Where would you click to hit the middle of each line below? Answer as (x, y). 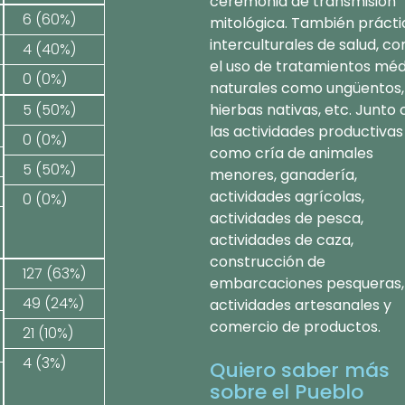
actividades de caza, (282, 240)
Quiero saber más (300, 370)
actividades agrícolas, (287, 197)
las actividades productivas (306, 132)
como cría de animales (292, 153)
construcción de (268, 262)
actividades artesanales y (301, 305)
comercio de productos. (295, 327)
